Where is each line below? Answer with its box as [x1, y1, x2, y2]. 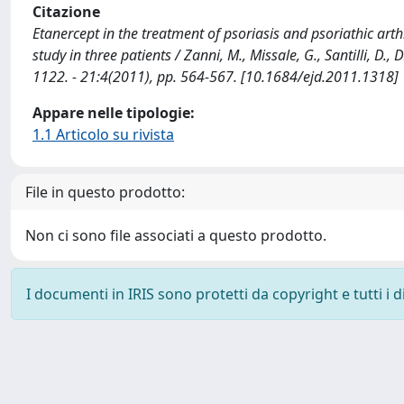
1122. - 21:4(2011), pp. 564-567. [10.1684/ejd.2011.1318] [32, 67, 399, 87]
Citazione [32, 2, 100, 22]
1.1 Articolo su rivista [32, 124, 174, 144]
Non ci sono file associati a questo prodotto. [25, 225, 326, 245]
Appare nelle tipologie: [32, 103, 195, 123]
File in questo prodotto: [25, 182, 185, 202]
